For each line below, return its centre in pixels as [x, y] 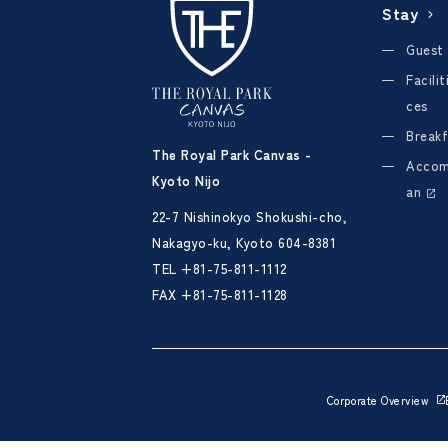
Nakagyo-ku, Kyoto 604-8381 [244, 242]
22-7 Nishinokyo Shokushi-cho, [250, 216]
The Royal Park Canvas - [232, 154]
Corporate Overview [378, 399]
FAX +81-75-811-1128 [220, 294]
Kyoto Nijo [186, 180]
